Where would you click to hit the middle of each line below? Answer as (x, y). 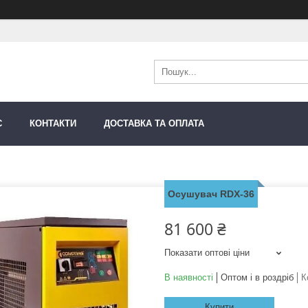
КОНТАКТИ (53, 124)
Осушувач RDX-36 (211, 194)
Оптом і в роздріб (257, 278)
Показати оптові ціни (207, 253)
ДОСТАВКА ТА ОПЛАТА (154, 124)
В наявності (189, 278)
